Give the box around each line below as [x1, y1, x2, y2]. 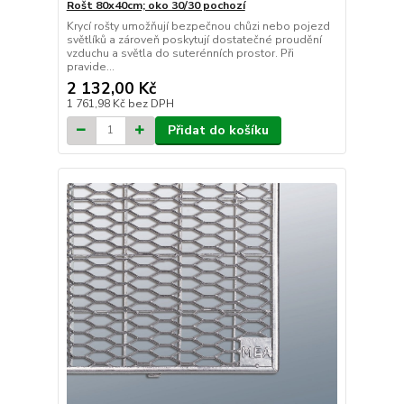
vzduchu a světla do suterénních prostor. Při [66, 45, 294, 60]
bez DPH [127, 96, 174, 111]
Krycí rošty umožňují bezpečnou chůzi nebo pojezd [66, 18, 330, 33]
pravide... [66, 59, 115, 74]
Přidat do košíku [167, 121, 269, 139]
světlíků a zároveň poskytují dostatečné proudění [66, 32, 322, 47]
